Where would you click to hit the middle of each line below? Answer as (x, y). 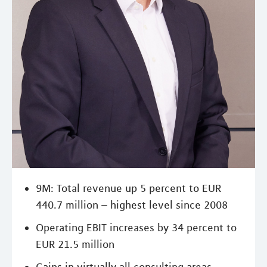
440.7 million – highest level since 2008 (132, 205)
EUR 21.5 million (75, 244)
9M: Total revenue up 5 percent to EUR (128, 188)
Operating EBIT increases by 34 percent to (136, 227)
